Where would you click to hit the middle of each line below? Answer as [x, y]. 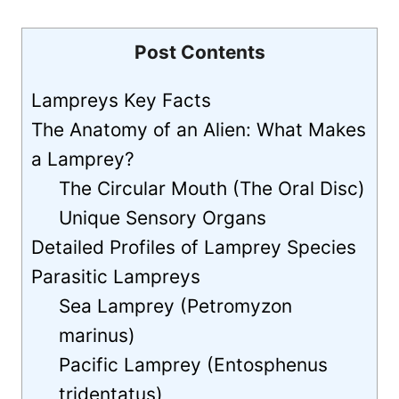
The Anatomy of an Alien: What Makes [199, 130]
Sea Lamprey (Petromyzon [176, 306]
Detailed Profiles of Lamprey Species [194, 248]
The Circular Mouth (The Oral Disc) [212, 189]
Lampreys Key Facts [121, 101]
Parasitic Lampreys [116, 277]
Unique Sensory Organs [163, 218]
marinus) [98, 336]
